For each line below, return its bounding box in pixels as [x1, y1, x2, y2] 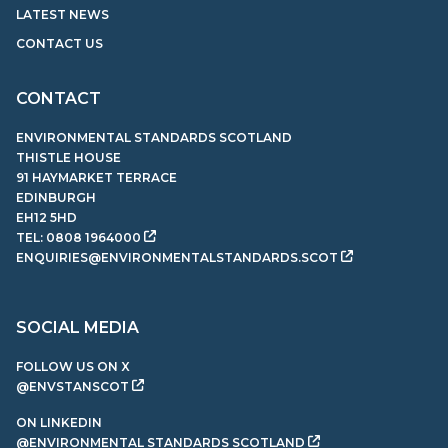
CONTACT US [16, 36, 103, 52]
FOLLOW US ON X [16, 359, 130, 375]
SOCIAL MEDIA [16, 318, 139, 338]
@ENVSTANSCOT [16, 379, 129, 395]
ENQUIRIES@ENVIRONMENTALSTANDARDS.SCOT [16, 250, 338, 266]
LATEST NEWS [16, 7, 109, 23]
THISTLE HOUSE [16, 150, 121, 166]
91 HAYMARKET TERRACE [16, 170, 177, 186]
